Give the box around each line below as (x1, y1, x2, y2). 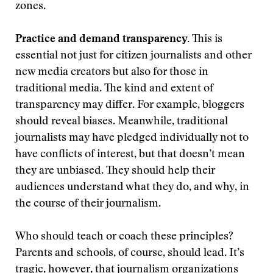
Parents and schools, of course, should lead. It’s (15, 248, 244, 259)
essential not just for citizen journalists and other (15, 51, 252, 62)
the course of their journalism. (15, 199, 161, 210)
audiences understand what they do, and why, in (15, 182, 249, 193)
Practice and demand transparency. (15, 34, 190, 45)
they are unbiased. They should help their (15, 166, 215, 177)
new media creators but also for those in (15, 67, 208, 78)
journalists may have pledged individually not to (15, 133, 249, 144)
